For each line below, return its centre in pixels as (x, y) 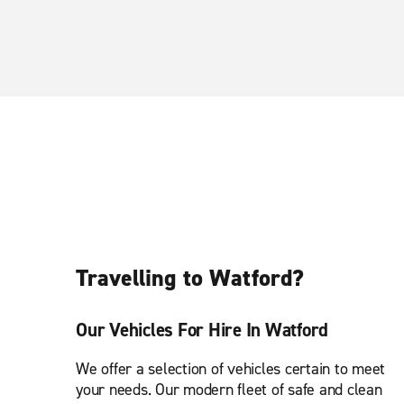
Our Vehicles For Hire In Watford (202, 330)
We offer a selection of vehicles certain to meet (230, 369)
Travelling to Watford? (190, 278)
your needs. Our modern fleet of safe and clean (229, 390)
